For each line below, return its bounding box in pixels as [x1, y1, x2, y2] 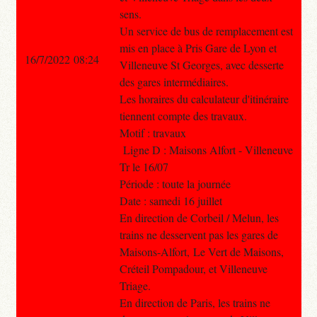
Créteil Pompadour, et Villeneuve [119, 260, 267, 276]
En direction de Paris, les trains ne [119, 294, 270, 310]
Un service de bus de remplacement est [119, 23, 293, 38]
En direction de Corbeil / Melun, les [119, 209, 279, 225]
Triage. [119, 277, 151, 293]
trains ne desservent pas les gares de [119, 226, 278, 242]
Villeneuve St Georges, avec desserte [119, 57, 284, 72]
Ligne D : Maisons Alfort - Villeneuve [119, 142, 293, 157]
